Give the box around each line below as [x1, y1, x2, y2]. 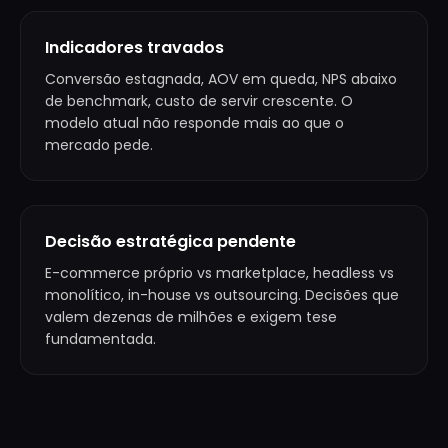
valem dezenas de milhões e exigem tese [45, 307, 337, 327]
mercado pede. [45, 135, 153, 155]
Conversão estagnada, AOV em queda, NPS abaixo [45, 69, 397, 89]
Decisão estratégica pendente [45, 230, 296, 253]
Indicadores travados [45, 36, 224, 59]
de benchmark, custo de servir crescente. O [45, 91, 353, 111]
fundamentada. [45, 329, 156, 349]
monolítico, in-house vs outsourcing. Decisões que [45, 285, 399, 305]
